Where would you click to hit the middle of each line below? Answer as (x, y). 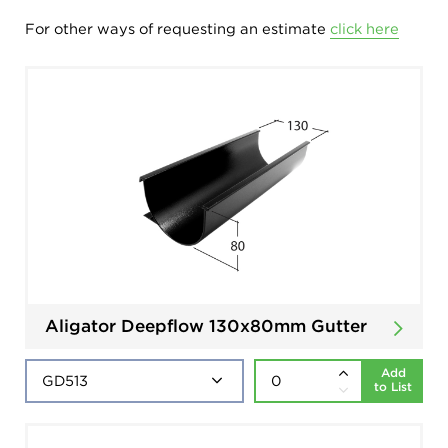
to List (393, 386)
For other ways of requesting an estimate (177, 29)
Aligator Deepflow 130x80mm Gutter (206, 325)
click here (364, 29)
